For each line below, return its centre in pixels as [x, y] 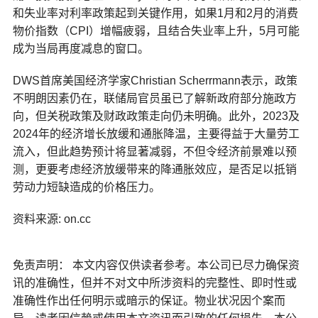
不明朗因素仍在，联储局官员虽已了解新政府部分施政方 [154, 99]
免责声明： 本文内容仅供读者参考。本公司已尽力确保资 [156, 265]
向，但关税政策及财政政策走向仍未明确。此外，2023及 [156, 116]
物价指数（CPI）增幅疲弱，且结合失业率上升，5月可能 [156, 31]
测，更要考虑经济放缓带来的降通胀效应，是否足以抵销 [154, 170]
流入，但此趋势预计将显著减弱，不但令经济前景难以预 [154, 152]
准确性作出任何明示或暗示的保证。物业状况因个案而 [149, 301]
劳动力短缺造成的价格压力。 [86, 187]
